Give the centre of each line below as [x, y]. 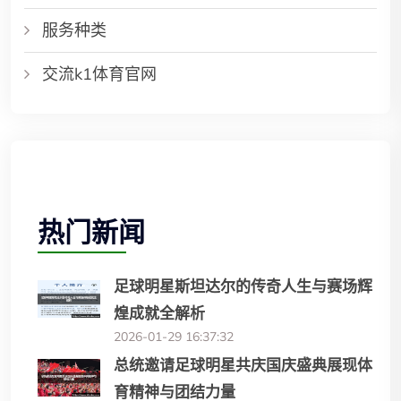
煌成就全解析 [159, 314]
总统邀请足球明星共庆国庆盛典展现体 [243, 366]
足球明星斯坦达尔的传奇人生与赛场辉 [243, 287]
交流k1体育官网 [99, 74]
